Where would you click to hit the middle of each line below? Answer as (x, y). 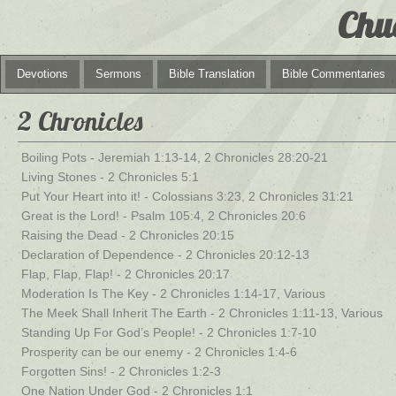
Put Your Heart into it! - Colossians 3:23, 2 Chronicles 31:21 (187, 196)
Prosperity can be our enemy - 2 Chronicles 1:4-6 (159, 352)
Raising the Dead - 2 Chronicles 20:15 (128, 235)
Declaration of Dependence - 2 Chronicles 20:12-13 (165, 255)
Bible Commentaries (334, 74)
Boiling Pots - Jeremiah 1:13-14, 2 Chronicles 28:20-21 (175, 157)
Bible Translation (212, 74)
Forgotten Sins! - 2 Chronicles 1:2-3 (121, 371)
